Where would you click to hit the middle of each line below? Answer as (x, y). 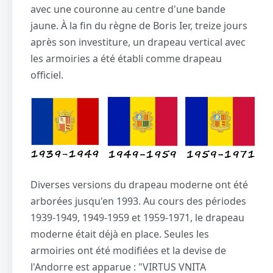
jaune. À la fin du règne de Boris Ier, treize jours (139, 26)
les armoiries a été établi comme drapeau (126, 59)
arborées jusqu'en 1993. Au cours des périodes (138, 201)
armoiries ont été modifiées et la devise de (128, 251)
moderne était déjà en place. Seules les (120, 234)
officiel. (47, 75)
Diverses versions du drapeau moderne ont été (139, 185)
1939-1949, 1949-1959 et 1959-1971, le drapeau (137, 218)
